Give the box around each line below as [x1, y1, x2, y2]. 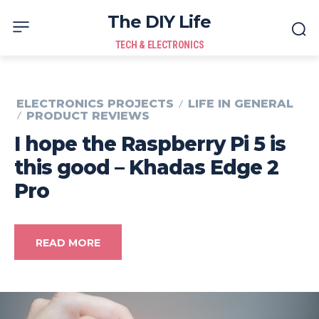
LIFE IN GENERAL [188, 97, 293, 111]
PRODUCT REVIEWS [26, 108, 150, 122]
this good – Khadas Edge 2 [14, 155, 278, 179]
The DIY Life [108, 11, 211, 32]
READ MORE [36, 236, 100, 249]
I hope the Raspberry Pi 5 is [14, 131, 286, 156]
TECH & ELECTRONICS [115, 39, 204, 51]
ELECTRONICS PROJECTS [16, 97, 174, 111]
